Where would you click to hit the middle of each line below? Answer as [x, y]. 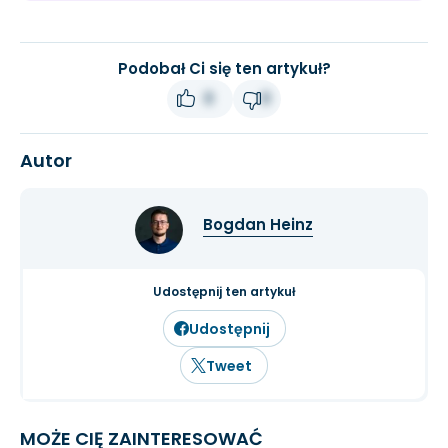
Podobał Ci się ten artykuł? [224, 69]
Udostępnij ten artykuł [224, 292]
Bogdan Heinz [258, 224]
